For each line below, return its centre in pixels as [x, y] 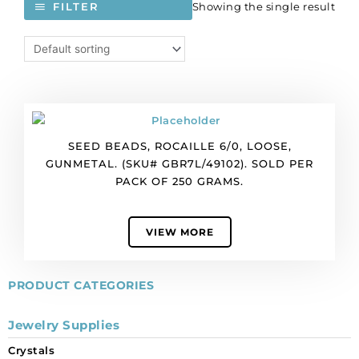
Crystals [31, 351]
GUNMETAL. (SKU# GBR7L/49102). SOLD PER [179, 164]
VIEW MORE [179, 232]
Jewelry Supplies [64, 325]
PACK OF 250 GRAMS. [179, 182]
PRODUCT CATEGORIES [81, 286]
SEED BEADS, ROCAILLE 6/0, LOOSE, [179, 146]
